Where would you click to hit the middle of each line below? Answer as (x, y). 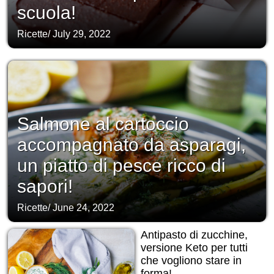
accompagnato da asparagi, (131, 145)
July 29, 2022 (82, 34)
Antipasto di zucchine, (194, 235)
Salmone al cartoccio (103, 124)
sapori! (45, 187)
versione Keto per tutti (194, 248)
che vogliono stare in (191, 261)
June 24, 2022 (83, 208)
